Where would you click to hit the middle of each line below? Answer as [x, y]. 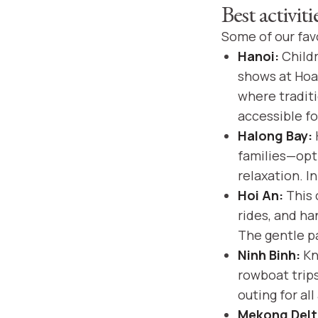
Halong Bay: [275, 136]
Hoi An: [260, 195]
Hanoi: [258, 56]
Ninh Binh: [269, 255]
